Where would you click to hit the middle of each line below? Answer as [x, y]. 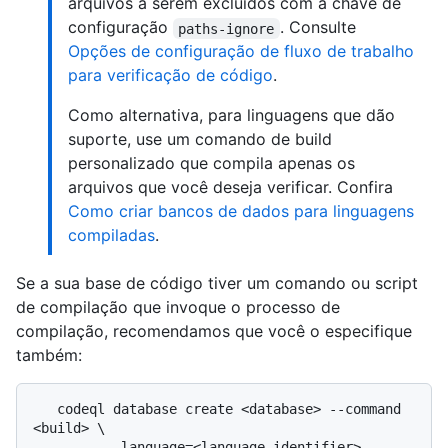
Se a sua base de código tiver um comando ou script [217, 283]
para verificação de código [170, 75]
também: [49, 355]
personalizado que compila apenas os [211, 163]
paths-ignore [226, 28]
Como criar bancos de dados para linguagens [241, 211]
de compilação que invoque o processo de [178, 307]
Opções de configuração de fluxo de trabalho [241, 51]
